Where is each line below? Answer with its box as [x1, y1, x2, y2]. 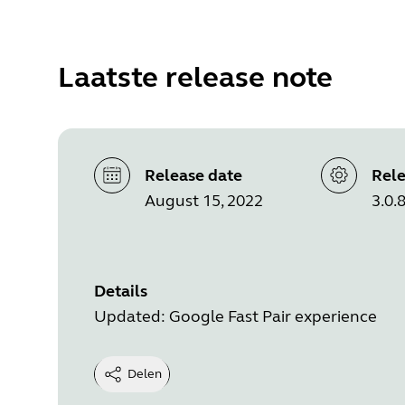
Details [94, 280, 147, 301]
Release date [145, 165, 242, 185]
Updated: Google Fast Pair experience [94, 306, 377, 326]
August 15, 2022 [145, 190, 263, 211]
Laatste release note [58, 60, 333, 95]
